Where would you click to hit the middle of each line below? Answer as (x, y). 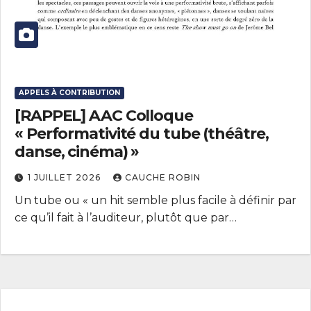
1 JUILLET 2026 (66, 177)
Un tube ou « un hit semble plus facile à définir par (155, 200)
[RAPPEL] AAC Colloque (104, 115)
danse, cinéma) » (77, 151)
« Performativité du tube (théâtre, (142, 133)
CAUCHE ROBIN (163, 177)
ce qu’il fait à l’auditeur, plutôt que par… (126, 217)
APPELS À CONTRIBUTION (69, 92)
